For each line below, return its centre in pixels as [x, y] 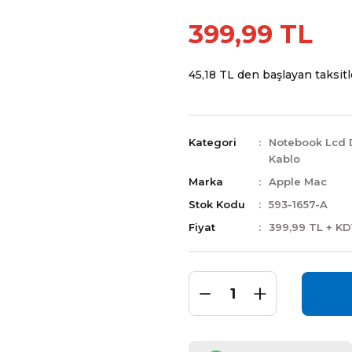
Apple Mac [297, 181]
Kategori [213, 142]
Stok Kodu [217, 204]
